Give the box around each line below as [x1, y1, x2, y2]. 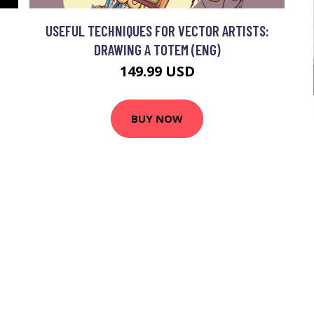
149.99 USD [119, 61, 195, 81]
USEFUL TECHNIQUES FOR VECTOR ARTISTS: [45, 21, 269, 39]
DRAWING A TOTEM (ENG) [93, 40, 221, 58]
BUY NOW [131, 111, 183, 126]
